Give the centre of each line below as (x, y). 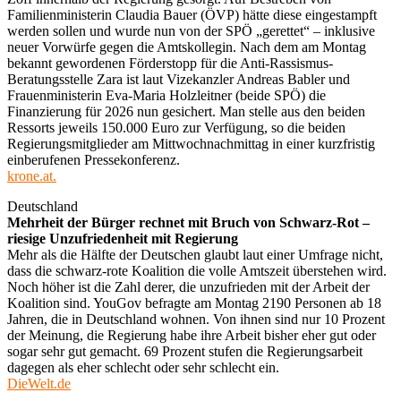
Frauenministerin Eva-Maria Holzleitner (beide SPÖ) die (166, 95)
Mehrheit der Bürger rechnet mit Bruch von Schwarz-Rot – (188, 222)
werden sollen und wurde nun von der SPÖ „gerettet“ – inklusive (191, 30)
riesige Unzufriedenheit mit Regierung (123, 238)
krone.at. (32, 175)
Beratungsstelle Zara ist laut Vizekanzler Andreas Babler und (179, 79)
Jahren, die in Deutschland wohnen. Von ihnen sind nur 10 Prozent (196, 319)
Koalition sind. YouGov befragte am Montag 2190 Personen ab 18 (194, 303)
